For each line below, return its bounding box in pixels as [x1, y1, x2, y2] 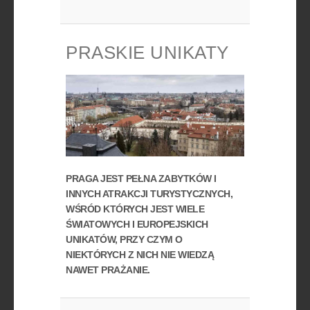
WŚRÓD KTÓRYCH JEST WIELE [66, 203, 205, 215]
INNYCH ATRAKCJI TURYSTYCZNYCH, [66, 188, 233, 200]
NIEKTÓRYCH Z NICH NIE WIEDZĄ [66, 249, 215, 261]
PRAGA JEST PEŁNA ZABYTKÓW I [66, 173, 217, 185]
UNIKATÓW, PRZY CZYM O [66, 234, 183, 246]
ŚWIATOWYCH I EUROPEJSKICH [66, 219, 208, 230]
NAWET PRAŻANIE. [66, 264, 150, 276]
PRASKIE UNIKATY [66, 42, 229, 63]
